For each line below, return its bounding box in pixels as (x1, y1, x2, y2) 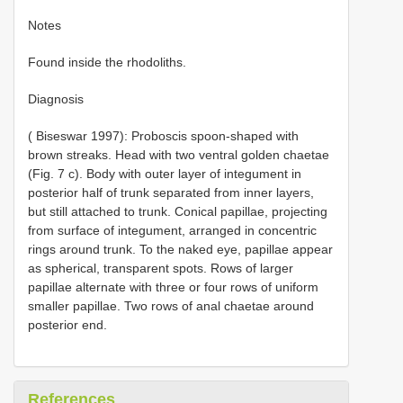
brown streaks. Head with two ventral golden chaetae (28, 148, 329, 162)
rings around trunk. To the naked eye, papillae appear (28, 242, 333, 256)
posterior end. (28, 318, 107, 332)
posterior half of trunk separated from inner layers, (28, 185, 314, 200)
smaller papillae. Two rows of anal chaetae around (28, 299, 314, 313)
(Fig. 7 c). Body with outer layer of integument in (28, 166, 301, 181)
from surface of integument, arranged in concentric (28, 223, 317, 237)
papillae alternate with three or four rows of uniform (28, 280, 318, 294)
